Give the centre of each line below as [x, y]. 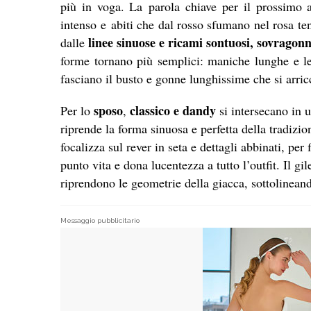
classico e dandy [173, 111]
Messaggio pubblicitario [100, 221]
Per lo [75, 111]
